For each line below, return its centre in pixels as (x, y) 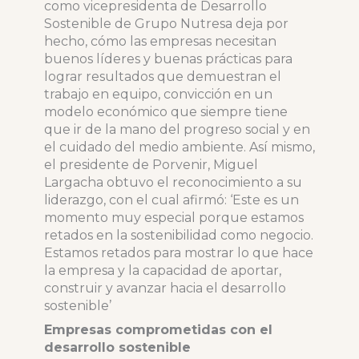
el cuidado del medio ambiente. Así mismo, (179, 147)
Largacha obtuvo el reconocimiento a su (173, 183)
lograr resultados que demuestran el (162, 77)
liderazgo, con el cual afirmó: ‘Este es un (171, 200)
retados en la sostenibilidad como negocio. (178, 236)
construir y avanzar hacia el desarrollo (165, 288)
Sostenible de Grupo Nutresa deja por (166, 24)
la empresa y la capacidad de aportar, (162, 271)
